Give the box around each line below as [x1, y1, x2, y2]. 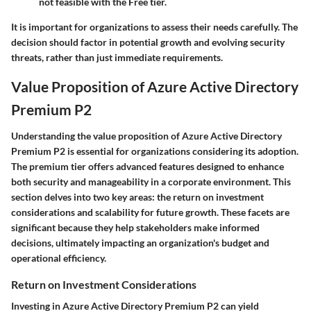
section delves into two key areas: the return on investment [11, 190, 264, 203]
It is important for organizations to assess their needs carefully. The [11, 21, 298, 33]
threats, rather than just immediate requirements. [11, 51, 223, 64]
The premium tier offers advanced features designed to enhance [11, 160, 284, 172]
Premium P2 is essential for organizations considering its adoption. [11, 144, 299, 157]
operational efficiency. [11, 251, 106, 264]
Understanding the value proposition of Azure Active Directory [11, 129, 282, 142]
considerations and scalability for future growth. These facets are [11, 205, 289, 218]
